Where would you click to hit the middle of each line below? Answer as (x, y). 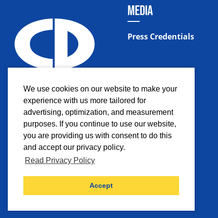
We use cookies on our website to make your (100, 89)
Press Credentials (161, 36)
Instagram (91, 164)
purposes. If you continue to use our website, (100, 124)
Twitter (116, 164)
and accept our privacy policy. (74, 147)
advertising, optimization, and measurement (98, 112)
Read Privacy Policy (60, 161)
